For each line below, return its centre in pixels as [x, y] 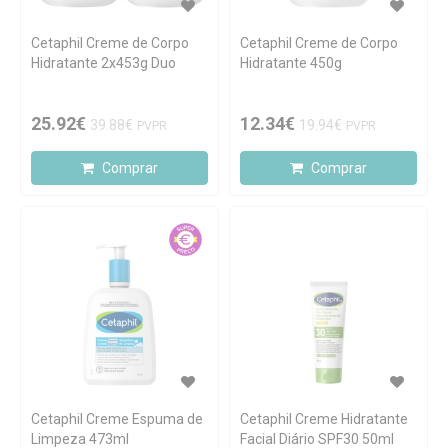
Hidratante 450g [291, 63]
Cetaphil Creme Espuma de [117, 419]
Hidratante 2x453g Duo [103, 63]
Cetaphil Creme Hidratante [324, 419]
